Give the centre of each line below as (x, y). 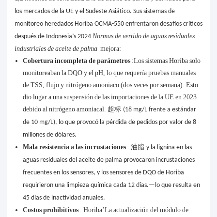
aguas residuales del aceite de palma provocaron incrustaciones (108, 160)
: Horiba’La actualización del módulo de (134, 210)
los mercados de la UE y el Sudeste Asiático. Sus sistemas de (95, 12)
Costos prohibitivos (51, 210)
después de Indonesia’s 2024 (54, 37)
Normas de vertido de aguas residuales (144, 36)
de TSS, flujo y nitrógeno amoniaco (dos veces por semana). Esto (110, 85)
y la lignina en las (169, 148)
